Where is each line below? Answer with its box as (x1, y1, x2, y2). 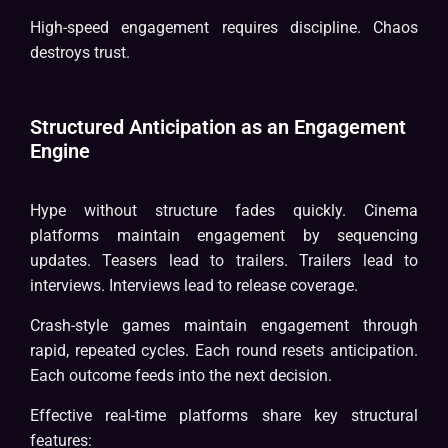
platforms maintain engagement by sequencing (30, 226, 418, 246)
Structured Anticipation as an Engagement (30, 115, 406, 140)
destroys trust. (30, 43, 130, 63)
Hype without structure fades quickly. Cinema (30, 201, 418, 221)
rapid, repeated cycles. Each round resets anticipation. (30, 341, 418, 361)
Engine (30, 139, 90, 164)
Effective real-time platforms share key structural (30, 406, 418, 426)
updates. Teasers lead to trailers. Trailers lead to (30, 251, 418, 271)
